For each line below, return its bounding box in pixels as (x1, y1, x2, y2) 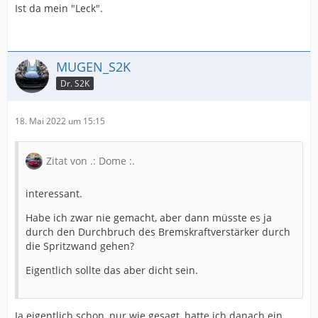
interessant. (26, 187, 82, 201)
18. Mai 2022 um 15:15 (15, 115, 105, 128)
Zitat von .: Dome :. (46, 154, 135, 168)
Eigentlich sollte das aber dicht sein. (26, 263, 198, 278)
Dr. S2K (60, 77, 89, 90)
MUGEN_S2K (56, 58, 131, 76)
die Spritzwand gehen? (26, 239, 134, 253)
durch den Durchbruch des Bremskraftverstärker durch (26, 225, 290, 239)
